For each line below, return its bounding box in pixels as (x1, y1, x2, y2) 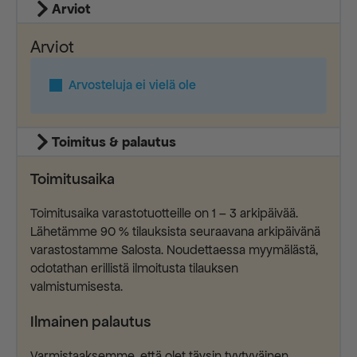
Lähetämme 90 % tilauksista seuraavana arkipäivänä (30, 223, 320, 240)
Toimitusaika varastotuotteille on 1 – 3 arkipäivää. (30, 205, 298, 222)
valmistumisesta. (30, 278, 123, 295)
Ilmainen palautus (30, 311, 151, 331)
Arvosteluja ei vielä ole (69, 76, 196, 93)
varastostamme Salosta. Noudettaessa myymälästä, (30, 241, 318, 258)
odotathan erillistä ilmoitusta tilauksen (30, 260, 238, 277)
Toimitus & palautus (51, 132, 176, 151)
